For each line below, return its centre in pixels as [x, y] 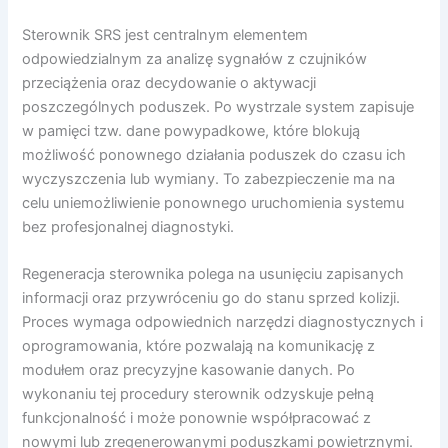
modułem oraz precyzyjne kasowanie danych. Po [189, 370]
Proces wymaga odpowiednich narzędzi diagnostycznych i [223, 322]
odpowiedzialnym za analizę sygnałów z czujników [195, 58]
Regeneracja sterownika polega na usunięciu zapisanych [213, 274]
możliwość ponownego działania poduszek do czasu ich [214, 154]
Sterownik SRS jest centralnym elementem [165, 34]
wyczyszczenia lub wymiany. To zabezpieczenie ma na [209, 178]
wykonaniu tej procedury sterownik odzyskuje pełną [198, 394]
